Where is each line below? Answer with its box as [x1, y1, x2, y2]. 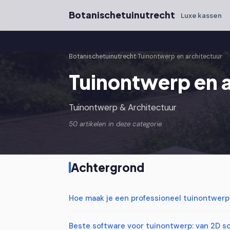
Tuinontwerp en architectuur [138, 52, 222, 61]
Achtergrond [71, 160, 144, 175]
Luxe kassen [181, 10, 222, 20]
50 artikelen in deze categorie [69, 120, 162, 128]
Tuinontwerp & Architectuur [69, 102, 177, 113]
